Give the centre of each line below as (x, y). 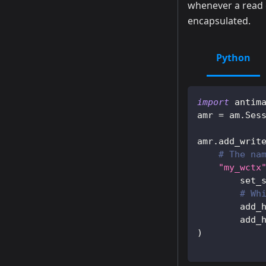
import (213, 102)
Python (233, 58)
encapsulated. (219, 21)
